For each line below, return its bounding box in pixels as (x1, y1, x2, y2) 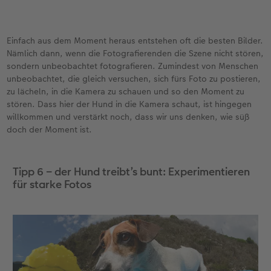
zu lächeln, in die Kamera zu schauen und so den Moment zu (7, 85, 245, 98)
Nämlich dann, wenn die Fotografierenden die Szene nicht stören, (7, 47, 264, 60)
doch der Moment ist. (7, 123, 93, 136)
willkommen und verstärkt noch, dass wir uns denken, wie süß (7, 111, 250, 123)
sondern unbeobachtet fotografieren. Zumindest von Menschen (7, 60, 259, 73)
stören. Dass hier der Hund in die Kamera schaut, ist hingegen (7, 98, 252, 111)
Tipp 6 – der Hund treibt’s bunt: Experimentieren (12, 164, 250, 180)
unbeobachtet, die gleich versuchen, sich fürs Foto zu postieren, (7, 73, 261, 85)
